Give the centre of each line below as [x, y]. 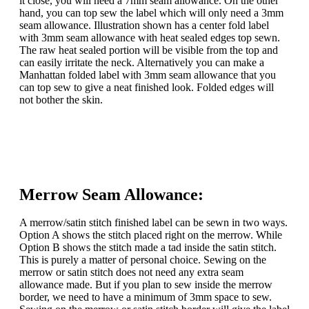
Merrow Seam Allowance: [111, 195]
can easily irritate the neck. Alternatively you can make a [142, 62]
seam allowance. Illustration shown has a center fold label [144, 25]
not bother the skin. [61, 100]
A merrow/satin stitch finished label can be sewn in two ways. [153, 222]
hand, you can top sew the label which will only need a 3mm [151, 13]
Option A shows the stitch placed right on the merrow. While [151, 235]
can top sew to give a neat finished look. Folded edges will [147, 87]
